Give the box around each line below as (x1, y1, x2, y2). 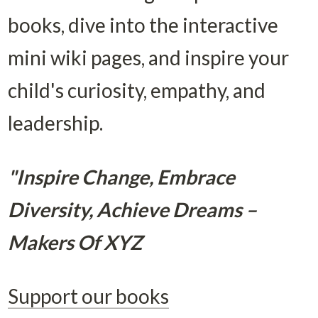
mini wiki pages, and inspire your (7, 45, 289, 70)
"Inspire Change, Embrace (7, 164, 235, 189)
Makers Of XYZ (7, 229, 142, 254)
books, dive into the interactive (7, 12, 278, 37)
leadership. (7, 110, 103, 135)
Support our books (7, 283, 169, 308)
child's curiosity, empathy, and (7, 77, 265, 102)
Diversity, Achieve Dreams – (7, 197, 257, 221)
